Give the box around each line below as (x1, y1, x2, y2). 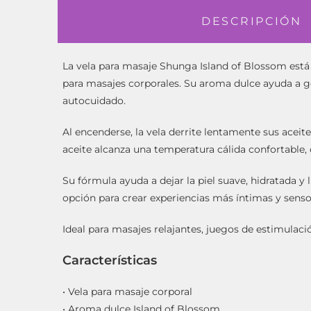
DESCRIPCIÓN (201, 14, 302, 28)
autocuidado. (62, 94, 126, 107)
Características (62, 252, 158, 268)
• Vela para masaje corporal (62, 285, 193, 298)
